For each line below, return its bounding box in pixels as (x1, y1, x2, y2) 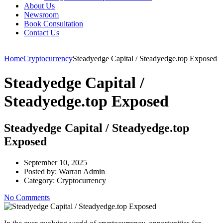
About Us (24, 1, 55, 10)
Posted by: (24, 167, 59, 176)
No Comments (4, 193, 50, 202)
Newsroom (24, 10, 59, 19)
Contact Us (24, 28, 59, 37)
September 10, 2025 (24, 158, 87, 167)
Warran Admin (59, 167, 105, 176)
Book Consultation (24, 19, 83, 28)
